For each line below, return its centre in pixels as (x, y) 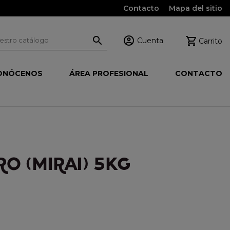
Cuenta (150, 40)
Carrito (210, 41)
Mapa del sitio (196, 8)
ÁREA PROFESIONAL (109, 73)
